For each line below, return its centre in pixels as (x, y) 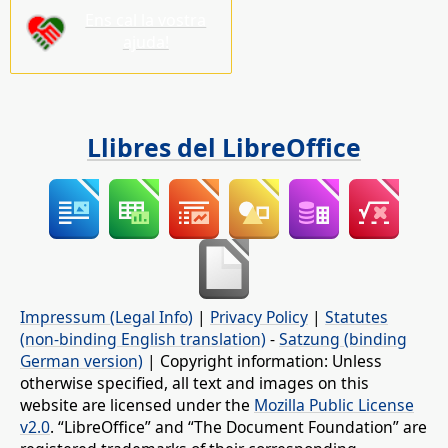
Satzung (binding (343, 339)
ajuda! (145, 42)
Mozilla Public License (334, 405)
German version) (81, 361)
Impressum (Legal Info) (106, 317)
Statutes (356, 317)
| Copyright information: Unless (262, 361)
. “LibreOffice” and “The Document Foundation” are (238, 427)
